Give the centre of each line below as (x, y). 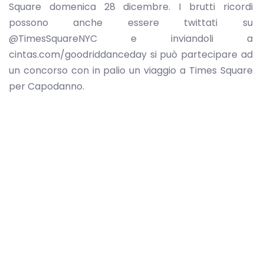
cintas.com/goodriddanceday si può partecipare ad (131, 55)
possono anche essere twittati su (131, 23)
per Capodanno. (47, 87)
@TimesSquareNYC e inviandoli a (131, 39)
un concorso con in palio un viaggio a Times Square (131, 71)
